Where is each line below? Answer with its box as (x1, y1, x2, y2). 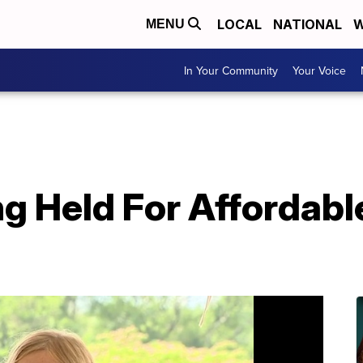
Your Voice (293, 62, 346, 79)
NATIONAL (273, 16, 342, 32)
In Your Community (184, 62, 278, 79)
